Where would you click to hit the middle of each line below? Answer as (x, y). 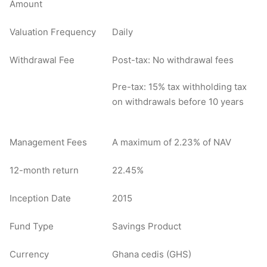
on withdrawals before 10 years (178, 101)
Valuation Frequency (53, 32)
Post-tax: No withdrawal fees (173, 60)
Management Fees (48, 142)
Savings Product (147, 226)
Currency (29, 254)
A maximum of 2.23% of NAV (172, 142)
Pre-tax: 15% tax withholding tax (179, 86)
